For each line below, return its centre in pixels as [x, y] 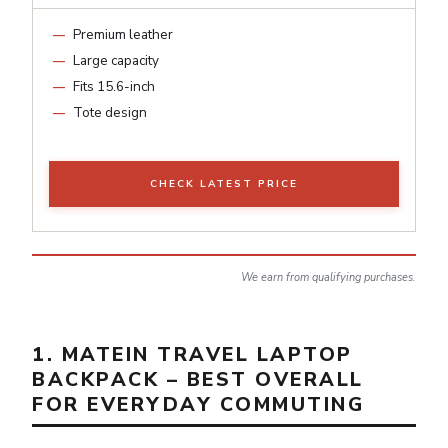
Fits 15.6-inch [114, 86]
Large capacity [116, 60]
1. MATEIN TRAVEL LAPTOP [192, 354]
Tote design [110, 112]
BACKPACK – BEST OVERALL [198, 379]
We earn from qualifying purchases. [328, 277]
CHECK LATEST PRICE [224, 183]
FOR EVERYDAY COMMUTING [198, 404]
